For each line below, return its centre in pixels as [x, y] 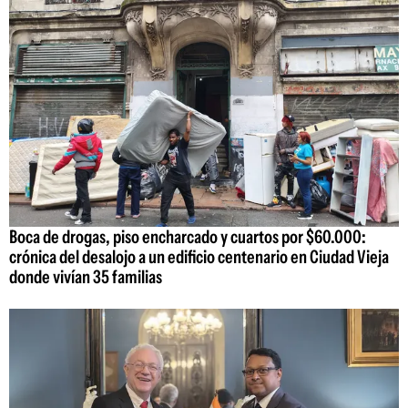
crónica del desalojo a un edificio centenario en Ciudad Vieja [199, 256]
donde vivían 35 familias [86, 276]
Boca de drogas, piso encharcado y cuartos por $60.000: [188, 236]
